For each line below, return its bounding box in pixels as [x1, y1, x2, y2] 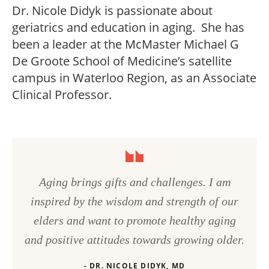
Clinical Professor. [12, 86, 112, 103]
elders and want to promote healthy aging [33, 213, 236, 227]
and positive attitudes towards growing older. [25, 232, 244, 246]
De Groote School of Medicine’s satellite [12, 52, 232, 69]
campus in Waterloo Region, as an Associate [12, 69, 256, 86]
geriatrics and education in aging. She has [12, 19, 244, 35]
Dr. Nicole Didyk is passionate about [12, 2, 213, 19]
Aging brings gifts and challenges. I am [38, 175, 231, 189]
